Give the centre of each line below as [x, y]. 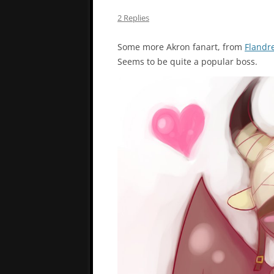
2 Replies [133, 18]
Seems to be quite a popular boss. [187, 62]
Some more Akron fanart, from [181, 47]
